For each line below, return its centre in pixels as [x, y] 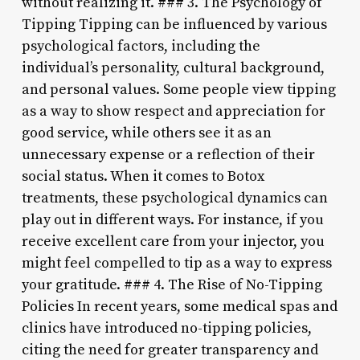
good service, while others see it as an [146, 133]
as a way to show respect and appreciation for [173, 111]
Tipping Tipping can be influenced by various [174, 24]
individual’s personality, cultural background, [173, 67]
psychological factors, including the [141, 46]
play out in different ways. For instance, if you [172, 219]
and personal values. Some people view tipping [178, 89]
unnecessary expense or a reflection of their [168, 154]
